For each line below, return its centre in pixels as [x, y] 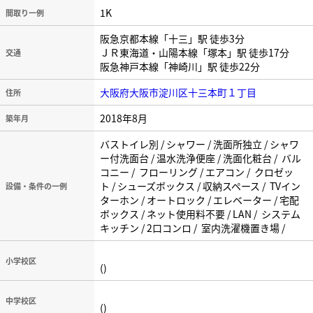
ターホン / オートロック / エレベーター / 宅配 [199, 200]
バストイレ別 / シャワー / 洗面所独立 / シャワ [199, 144]
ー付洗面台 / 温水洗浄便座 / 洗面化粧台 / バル [201, 158]
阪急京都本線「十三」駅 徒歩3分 [172, 38]
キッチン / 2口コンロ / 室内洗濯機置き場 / [194, 228]
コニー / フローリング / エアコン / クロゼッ [197, 172]
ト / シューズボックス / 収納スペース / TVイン [200, 186]
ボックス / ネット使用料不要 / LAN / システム [200, 214]
